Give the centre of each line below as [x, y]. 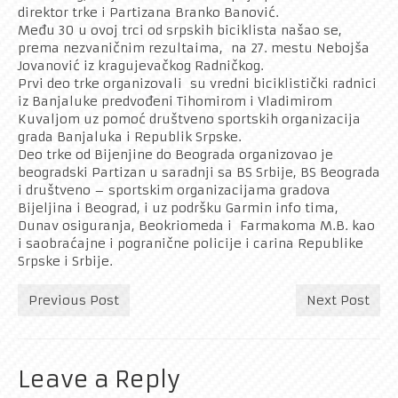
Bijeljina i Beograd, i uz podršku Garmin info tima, [178, 208]
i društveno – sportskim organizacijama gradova [174, 191]
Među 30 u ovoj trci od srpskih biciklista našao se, [180, 31]
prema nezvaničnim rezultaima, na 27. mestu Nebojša [194, 48]
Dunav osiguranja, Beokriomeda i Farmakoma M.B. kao [196, 226]
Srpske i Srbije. [65, 262]
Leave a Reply [99, 380]
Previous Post [74, 301]
